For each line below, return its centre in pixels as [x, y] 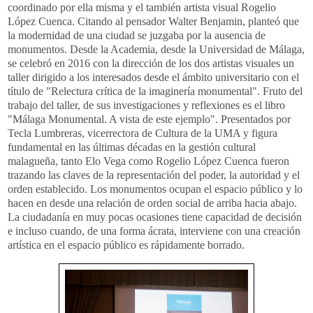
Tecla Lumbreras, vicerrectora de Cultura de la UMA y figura [143, 133]
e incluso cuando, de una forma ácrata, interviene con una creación [154, 231]
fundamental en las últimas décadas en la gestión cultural [132, 147]
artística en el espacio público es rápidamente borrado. [126, 245]
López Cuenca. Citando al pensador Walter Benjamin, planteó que [153, 21]
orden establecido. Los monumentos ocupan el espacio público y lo [155, 189]
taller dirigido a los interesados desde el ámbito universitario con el [153, 77]
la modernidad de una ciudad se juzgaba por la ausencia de [137, 35]
